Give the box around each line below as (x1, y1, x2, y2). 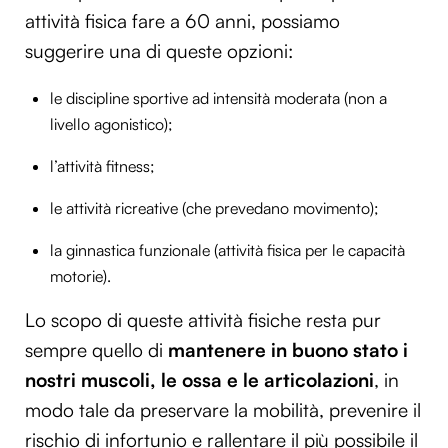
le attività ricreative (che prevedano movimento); (50, 197, 379, 218)
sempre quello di (25, 337, 168, 362)
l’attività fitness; (50, 155, 155, 176)
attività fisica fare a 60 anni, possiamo (25, 8, 340, 33)
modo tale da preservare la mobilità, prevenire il (25, 397, 421, 422)
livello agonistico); (50, 113, 173, 134)
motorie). (50, 265, 111, 286)
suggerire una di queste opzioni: (25, 38, 293, 63)
